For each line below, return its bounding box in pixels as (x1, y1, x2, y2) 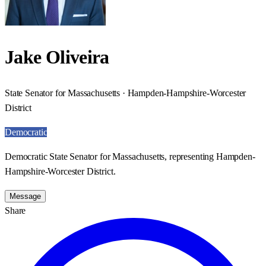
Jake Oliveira (5, 46, 109, 68)
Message (9, 191, 41, 201)
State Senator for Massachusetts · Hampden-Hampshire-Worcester (5, 87, 246, 98)
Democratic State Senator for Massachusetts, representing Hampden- (5, 151, 255, 161)
